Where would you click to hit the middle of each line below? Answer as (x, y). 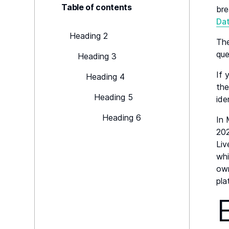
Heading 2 (89, 36)
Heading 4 (106, 77)
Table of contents (97, 7)
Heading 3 (97, 56)
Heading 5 (114, 97)
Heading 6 (122, 118)
